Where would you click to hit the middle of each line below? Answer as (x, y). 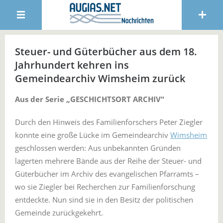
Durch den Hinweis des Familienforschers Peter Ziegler (109, 122)
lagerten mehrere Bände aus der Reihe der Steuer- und (108, 161)
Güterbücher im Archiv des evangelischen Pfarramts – (107, 174)
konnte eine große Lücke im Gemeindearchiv (93, 135)
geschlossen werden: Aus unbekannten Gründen (98, 148)
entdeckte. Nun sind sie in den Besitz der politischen (104, 200)
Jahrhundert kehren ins (72, 65)
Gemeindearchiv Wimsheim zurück (100, 78)
